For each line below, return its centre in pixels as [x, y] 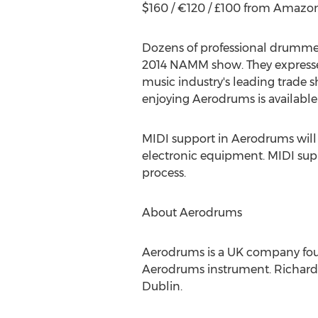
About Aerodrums [192, 213]
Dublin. [162, 286]
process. [164, 173]
